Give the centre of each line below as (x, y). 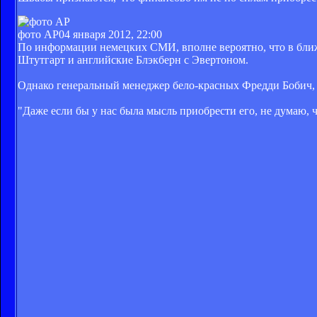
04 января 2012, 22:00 (110, 34)
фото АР (38, 34)
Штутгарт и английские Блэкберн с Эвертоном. (133, 59)
